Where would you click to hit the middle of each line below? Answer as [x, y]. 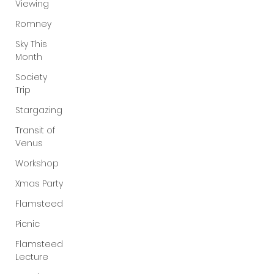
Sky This [31, 44]
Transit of [35, 130]
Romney [33, 24]
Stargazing [39, 110]
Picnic [28, 224]
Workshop [37, 163]
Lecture [32, 257]
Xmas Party [39, 183]
